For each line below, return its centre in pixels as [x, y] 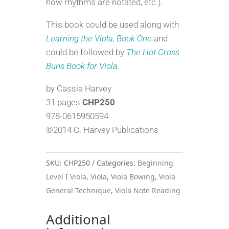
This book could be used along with [112, 24]
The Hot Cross [153, 52]
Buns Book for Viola [82, 66]
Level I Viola [66, 176]
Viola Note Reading [147, 190]
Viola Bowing [133, 176]
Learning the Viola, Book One [100, 38]
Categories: [117, 163]
